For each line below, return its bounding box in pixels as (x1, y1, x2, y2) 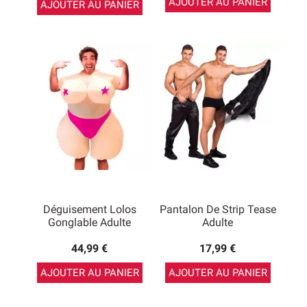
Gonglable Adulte (48, 216, 131, 229)
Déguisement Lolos (42, 203, 136, 216)
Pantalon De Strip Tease (159, 203, 276, 216)
